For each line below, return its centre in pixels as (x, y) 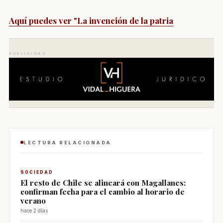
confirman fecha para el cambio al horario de (103, 191)
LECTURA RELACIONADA (67, 142)
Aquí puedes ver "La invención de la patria (91, 20)
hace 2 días (34, 210)
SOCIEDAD (37, 172)
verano (33, 200)
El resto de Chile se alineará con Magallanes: (103, 182)
